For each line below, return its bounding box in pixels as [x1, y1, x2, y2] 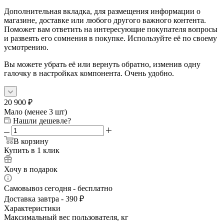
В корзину [13, 136, 48, 145]
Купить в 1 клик [4, 145, 59, 154]
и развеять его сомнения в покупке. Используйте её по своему [4, 33, 217, 42]
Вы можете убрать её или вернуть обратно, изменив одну [4, 59, 200, 68]
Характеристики [4, 203, 60, 212]
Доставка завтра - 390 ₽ [4, 194, 84, 203]
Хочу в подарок [4, 164, 57, 173]
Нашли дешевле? [13, 116, 71, 125]
